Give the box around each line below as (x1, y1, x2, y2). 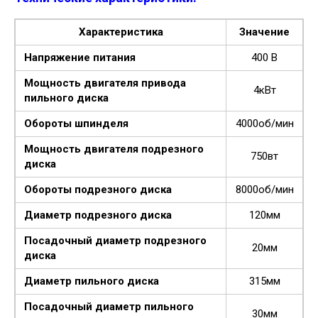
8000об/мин (235, 182, 294, 196)
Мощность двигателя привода (24, 76, 186, 89)
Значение (239, 25, 290, 38)
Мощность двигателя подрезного (24, 142, 204, 155)
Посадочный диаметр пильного (24, 300, 194, 313)
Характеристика (78, 25, 163, 38)
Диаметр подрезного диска (24, 208, 172, 221)
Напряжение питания (24, 50, 136, 64)
